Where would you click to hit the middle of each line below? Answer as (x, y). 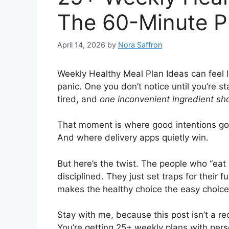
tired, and (78, 99)
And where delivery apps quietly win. (133, 138)
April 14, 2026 (81, 44)
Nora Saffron (140, 44)
